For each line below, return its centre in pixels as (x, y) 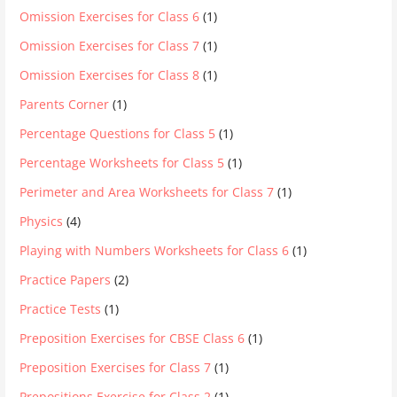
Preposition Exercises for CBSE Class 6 (132, 338)
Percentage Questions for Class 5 (118, 133)
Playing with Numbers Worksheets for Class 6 (155, 250)
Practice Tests (61, 308)
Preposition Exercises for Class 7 (116, 367)
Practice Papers (66, 279)
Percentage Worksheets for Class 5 (122, 162)
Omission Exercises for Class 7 (110, 45)
